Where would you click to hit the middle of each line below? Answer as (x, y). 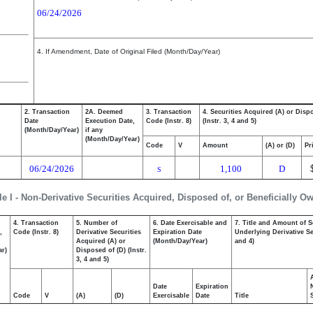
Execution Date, (110, 121)
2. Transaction (47, 112)
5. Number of (97, 223)
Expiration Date (177, 232)
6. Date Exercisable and (190, 223)
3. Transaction (169, 112)
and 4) (245, 241)
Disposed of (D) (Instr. (111, 250)
